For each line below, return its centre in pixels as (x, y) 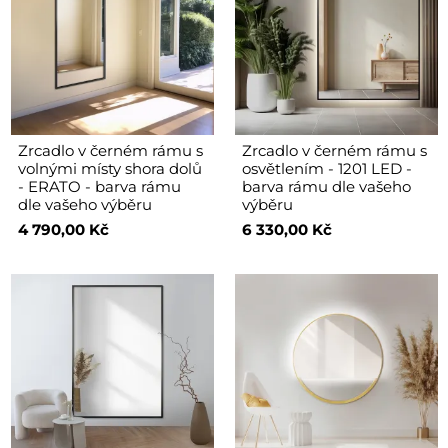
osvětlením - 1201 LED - (326, 168)
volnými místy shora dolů (109, 168)
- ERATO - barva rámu (99, 186)
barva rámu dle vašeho (326, 186)
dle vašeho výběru (84, 204)
